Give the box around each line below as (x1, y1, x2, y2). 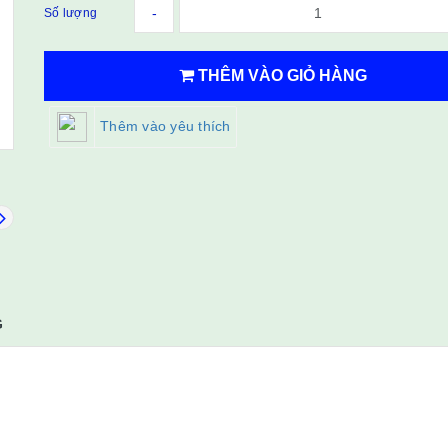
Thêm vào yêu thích (100, 117, 231, 134)
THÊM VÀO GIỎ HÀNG (193, 67, 367, 84)
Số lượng (44, 6, 97, 20)
